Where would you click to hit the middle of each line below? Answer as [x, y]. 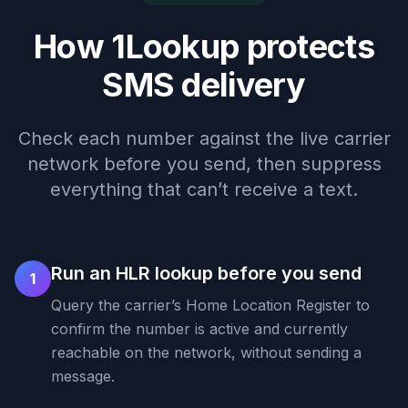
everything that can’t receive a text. [204, 189]
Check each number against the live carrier [204, 138]
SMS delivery [204, 85]
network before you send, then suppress [204, 164]
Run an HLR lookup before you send [206, 273]
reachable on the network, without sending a [206, 352]
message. [83, 376]
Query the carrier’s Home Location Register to [210, 305]
